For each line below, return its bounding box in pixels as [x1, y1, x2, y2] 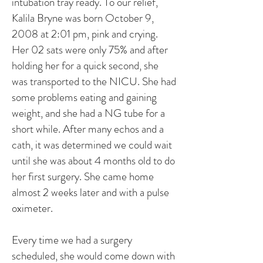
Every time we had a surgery [12, 232, 132, 248]
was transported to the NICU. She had [12, 73, 176, 89]
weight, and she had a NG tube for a [12, 105, 165, 121]
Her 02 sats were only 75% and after [12, 42, 168, 58]
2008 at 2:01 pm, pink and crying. [12, 26, 158, 42]
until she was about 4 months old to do [12, 153, 175, 168]
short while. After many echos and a [12, 121, 164, 137]
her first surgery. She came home [12, 168, 154, 184]
